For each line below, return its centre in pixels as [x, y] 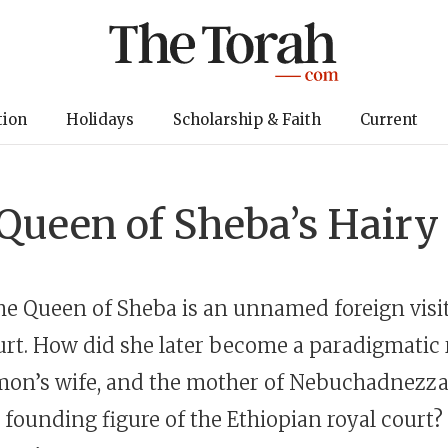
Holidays [99, 119]
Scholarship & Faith [246, 119]
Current [388, 119]
